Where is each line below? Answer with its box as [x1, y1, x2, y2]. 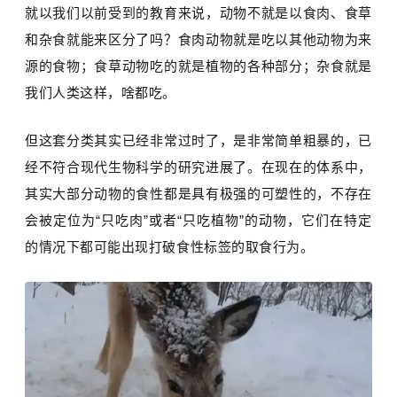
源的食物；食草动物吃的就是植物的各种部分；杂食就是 [25, 58, 372, 74]
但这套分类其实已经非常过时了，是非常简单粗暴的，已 [25, 133, 372, 149]
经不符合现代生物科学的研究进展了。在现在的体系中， [25, 160, 372, 175]
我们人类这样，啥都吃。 [25, 85, 176, 101]
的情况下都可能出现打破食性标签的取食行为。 [25, 239, 315, 255]
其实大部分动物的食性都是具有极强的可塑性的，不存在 [25, 186, 372, 202]
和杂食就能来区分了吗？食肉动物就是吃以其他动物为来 [25, 32, 372, 48]
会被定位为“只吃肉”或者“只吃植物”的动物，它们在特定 [25, 213, 372, 229]
